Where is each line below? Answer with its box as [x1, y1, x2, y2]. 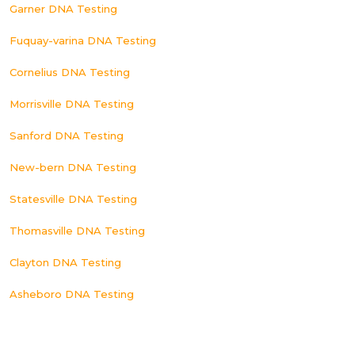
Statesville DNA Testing [10, 193, 137, 205]
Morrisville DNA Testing [10, 97, 134, 110]
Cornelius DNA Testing [10, 66, 130, 78]
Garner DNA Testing [10, 2, 117, 15]
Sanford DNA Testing [10, 129, 124, 142]
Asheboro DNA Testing [10, 288, 134, 300]
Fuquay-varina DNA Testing [10, 34, 156, 47]
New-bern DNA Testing [10, 161, 136, 174]
